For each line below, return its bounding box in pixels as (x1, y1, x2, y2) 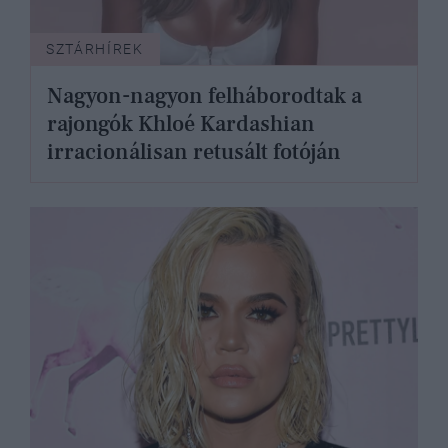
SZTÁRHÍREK (46, 41, 144, 58)
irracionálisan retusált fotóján (47, 138, 341, 167)
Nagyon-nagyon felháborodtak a (47, 82, 362, 111)
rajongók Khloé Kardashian (47, 110, 315, 139)
